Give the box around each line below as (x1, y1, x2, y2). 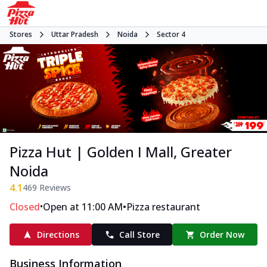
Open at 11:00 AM (43, 200, 123, 214)
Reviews (37, 182, 71, 194)
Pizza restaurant (126, 200, 200, 214)
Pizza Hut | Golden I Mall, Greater (10, 142, 232, 162)
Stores (10, 29, 32, 39)
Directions (36, 229, 79, 241)
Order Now (200, 229, 245, 241)
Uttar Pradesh (51, 29, 98, 39)
